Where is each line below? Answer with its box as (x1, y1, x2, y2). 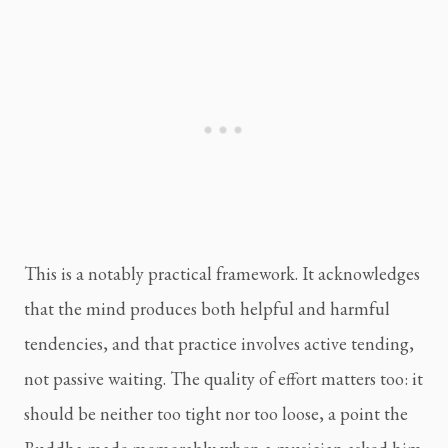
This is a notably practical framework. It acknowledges (24, 262, 420, 286)
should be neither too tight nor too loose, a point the (24, 402, 408, 426)
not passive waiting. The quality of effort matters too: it (24, 367, 423, 391)
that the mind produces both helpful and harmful (24, 297, 390, 321)
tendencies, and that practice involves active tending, (24, 332, 414, 356)
